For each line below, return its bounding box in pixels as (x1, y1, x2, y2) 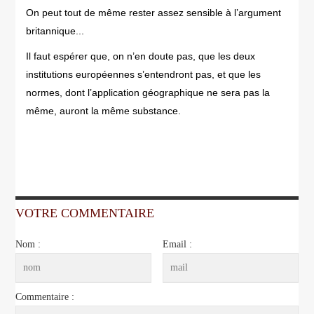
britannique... (26, 25, 85, 36)
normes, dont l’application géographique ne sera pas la (26, 87, 271, 98)
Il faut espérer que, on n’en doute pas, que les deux (26, 50, 256, 62)
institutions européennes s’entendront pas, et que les (26, 69, 261, 80)
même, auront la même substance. (26, 105, 182, 116)
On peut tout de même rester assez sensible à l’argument (26, 7, 282, 18)
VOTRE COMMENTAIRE (15, 206, 155, 220)
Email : (163, 239, 193, 250)
